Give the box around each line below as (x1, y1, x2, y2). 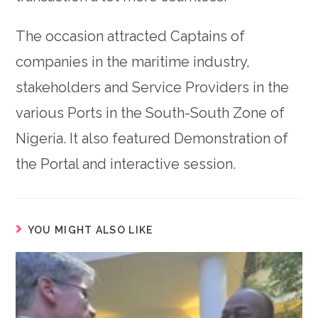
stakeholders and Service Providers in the (16, 79, 290, 97)
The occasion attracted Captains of (16, 28, 246, 45)
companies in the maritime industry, (16, 53, 251, 71)
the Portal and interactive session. (16, 155, 236, 173)
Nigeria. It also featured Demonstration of (16, 130, 289, 148)
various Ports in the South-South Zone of (16, 104, 285, 122)
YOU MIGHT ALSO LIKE (27, 224, 153, 236)
